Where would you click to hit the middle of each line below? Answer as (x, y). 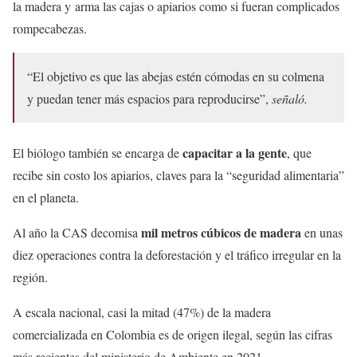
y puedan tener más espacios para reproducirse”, (149, 98)
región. (30, 277)
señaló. (290, 98)
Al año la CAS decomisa (77, 232)
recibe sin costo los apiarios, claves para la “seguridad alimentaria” (178, 175)
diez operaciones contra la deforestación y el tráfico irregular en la (177, 254)
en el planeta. (48, 197)
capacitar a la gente (235, 152)
